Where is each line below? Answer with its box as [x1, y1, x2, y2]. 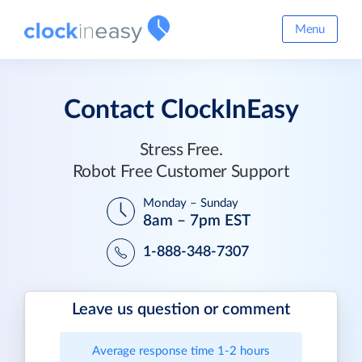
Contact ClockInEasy [63, 97, 299, 123]
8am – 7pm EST [142, 213, 250, 229]
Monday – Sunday [142, 197, 238, 209]
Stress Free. [139, 141, 223, 158]
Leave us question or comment [72, 301, 290, 318]
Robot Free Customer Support [72, 163, 290, 180]
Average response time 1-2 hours [92, 345, 270, 357]
